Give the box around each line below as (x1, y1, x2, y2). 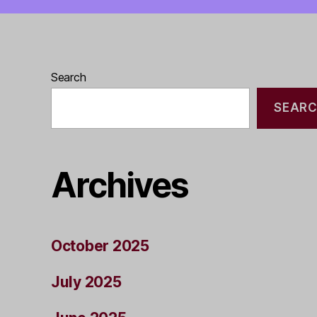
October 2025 (51, 237, 149, 255)
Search (51, 69, 86, 84)
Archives (51, 164, 189, 206)
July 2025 (51, 273, 122, 291)
